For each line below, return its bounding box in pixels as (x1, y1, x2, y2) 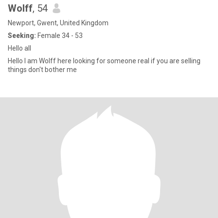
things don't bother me (8, 66, 77, 73)
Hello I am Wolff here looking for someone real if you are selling (8, 57, 200, 65)
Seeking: (8, 32, 36, 39)
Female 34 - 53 (36, 32, 83, 39)
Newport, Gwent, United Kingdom (8, 19, 109, 27)
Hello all (8, 44, 31, 52)
